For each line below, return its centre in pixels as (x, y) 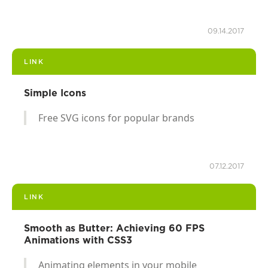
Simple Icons (55, 92)
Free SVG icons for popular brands (116, 118)
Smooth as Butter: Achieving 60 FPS (114, 228)
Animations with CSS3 (78, 240)
